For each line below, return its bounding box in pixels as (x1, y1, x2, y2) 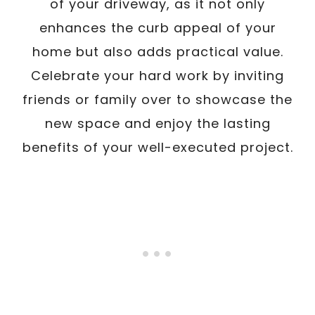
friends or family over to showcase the (22, 91, 292, 108)
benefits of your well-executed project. (22, 139, 293, 156)
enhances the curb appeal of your (39, 19, 276, 37)
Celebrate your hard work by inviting (31, 67, 284, 84)
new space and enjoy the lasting (44, 115, 271, 132)
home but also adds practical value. (32, 43, 283, 60)
